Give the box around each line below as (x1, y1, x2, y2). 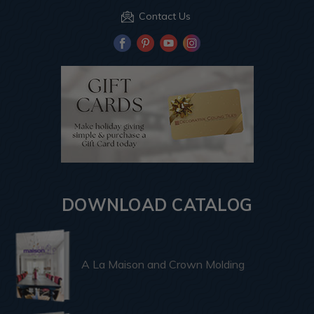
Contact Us (138, 10, 191, 23)
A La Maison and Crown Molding (81, 257, 245, 272)
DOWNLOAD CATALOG (62, 194, 252, 216)
